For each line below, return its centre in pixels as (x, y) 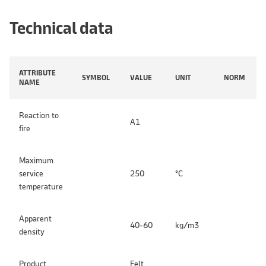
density (32, 232)
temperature (41, 186)
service (31, 173)
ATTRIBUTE (37, 73)
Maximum (36, 160)
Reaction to (39, 115)
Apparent (35, 218)
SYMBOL (96, 78)
